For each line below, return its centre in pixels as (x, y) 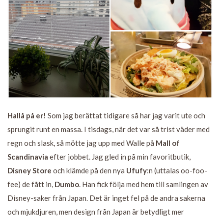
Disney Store (29, 171)
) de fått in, (36, 184)
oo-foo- (194, 171)
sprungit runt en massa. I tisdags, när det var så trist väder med (109, 129)
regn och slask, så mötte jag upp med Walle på (82, 143)
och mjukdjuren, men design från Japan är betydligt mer (96, 212)
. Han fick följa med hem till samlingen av (144, 184)
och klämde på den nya (89, 171)
